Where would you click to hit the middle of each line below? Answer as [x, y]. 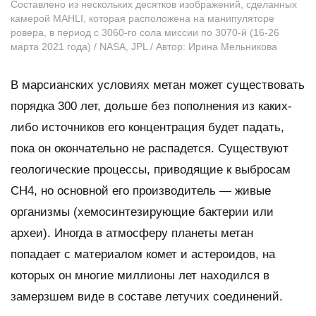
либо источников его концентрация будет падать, [147, 127]
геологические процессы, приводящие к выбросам [151, 169]
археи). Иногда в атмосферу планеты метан [132, 233]
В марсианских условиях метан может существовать [158, 85]
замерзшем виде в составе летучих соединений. [147, 296]
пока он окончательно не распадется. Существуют [150, 148]
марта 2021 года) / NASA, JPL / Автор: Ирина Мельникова [144, 46]
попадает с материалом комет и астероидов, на [143, 254]
